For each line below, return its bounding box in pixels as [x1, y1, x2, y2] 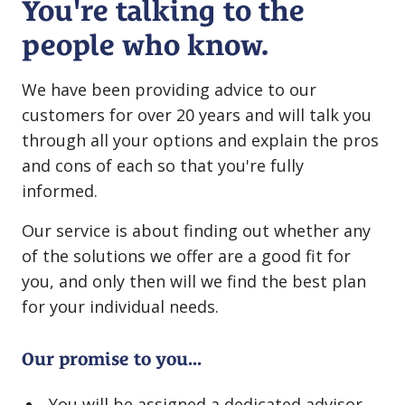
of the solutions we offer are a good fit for [22, 245, 351, 268]
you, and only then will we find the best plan [22, 270, 366, 293]
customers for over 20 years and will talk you [22, 104, 372, 127]
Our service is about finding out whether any [22, 220, 371, 242]
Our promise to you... [22, 348, 202, 371]
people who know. [22, 28, 268, 62]
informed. [22, 180, 98, 202]
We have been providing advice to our [22, 79, 316, 101]
